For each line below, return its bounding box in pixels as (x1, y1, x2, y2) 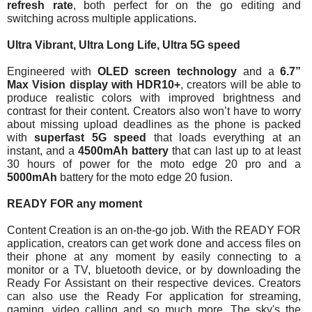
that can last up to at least (169, 145, 302, 157)
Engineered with (7, 65, 97, 78)
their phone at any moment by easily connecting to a (7, 251, 302, 263)
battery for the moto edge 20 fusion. (60, 171, 233, 184)
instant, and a (7, 145, 79, 157)
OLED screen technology (97, 65, 237, 78)
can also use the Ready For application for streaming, (7, 290, 302, 303)
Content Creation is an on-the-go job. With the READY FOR (7, 224, 302, 237)
